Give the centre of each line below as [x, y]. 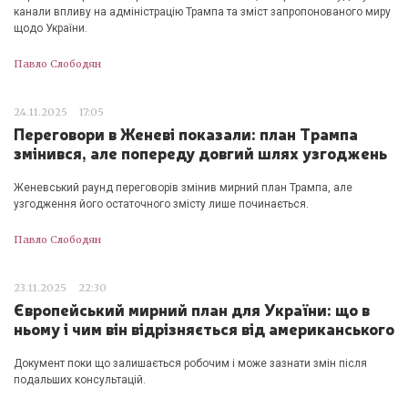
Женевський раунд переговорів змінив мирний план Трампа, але [183, 187]
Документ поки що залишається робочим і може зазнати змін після [190, 363]
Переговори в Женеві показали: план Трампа [186, 133]
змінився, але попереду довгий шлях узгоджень [200, 152]
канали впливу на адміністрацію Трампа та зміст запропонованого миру [202, 11]
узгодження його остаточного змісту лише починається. [161, 204]
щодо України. [51, 28]
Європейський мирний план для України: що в [192, 308]
